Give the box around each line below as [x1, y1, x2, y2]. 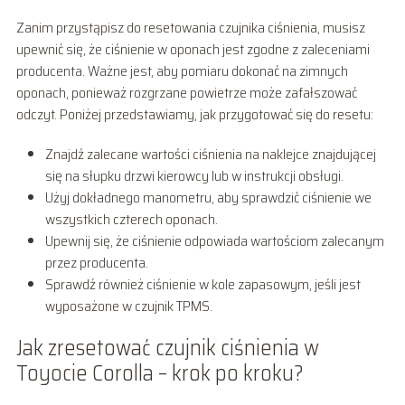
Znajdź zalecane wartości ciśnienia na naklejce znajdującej [44, 142, 376, 165]
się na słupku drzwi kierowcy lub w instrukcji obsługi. [44, 164, 344, 187]
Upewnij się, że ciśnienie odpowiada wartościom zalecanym [44, 229, 384, 252]
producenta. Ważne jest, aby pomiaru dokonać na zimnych [15, 59, 348, 82]
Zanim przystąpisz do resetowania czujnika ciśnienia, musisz [15, 15, 365, 39]
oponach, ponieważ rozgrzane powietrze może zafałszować [15, 80, 357, 104]
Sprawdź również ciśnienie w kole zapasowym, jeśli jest [44, 272, 361, 296]
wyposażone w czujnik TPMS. [44, 294, 212, 317]
